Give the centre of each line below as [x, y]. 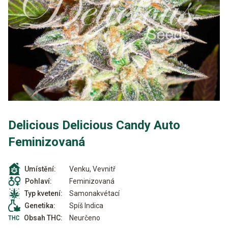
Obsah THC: [43, 218]
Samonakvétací [94, 193]
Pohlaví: [38, 181]
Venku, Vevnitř [92, 169]
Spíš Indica [86, 205]
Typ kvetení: [44, 193]
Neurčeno [85, 218]
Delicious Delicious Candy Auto [94, 125]
